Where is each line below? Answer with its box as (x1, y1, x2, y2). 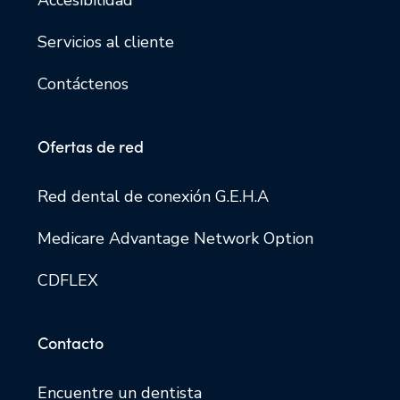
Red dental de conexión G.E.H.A (37, 185, 269, 207)
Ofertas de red (37, 134, 144, 157)
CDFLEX (37, 269, 98, 291)
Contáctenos (37, 72, 129, 95)
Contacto (37, 330, 104, 354)
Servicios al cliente (37, 30, 174, 53)
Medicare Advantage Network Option (37, 227, 313, 249)
